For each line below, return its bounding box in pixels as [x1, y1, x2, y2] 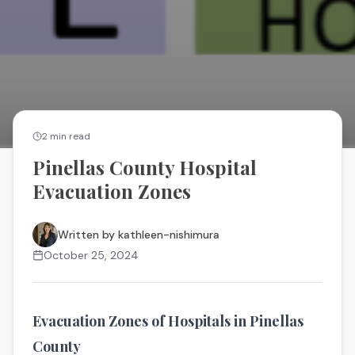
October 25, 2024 [44, 248, 139, 262]
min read [48, 130, 90, 143]
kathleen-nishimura [118, 227, 219, 242]
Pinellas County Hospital [32, 155, 257, 180]
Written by [58, 227, 118, 242]
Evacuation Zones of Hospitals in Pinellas [32, 311, 303, 330]
